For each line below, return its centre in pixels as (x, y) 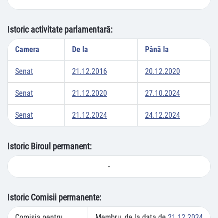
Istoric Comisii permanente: (54, 197)
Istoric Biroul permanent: (49, 146)
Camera (27, 49)
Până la (157, 49)
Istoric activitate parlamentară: (60, 29)
